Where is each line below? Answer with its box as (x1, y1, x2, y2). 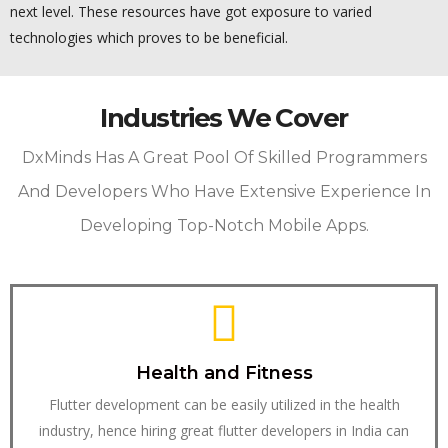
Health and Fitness (135, 362, 313, 385)
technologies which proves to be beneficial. (10, 28, 288, 48)
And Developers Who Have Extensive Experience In (17, 182, 431, 202)
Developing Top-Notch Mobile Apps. (79, 216, 369, 236)
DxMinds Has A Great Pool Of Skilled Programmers (21, 148, 427, 168)
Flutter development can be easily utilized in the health (48, 395, 400, 415)
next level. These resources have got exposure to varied (10, 2, 372, 22)
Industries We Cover (100, 102, 348, 135)
